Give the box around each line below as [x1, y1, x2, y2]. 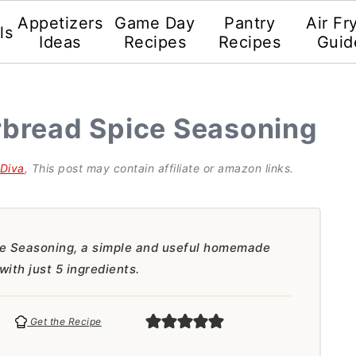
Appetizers [17, 14, 103, 33]
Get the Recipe [27, 315, 102, 327]
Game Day [114, 14, 195, 33]
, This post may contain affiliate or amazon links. [24, 161, 294, 175]
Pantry [224, 14, 276, 33]
